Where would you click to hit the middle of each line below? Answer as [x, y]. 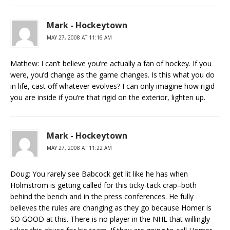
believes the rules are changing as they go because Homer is [111, 208]
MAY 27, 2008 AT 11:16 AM [79, 37]
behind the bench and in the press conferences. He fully [102, 196]
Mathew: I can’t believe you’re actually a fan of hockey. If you [111, 63]
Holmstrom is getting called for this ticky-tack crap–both [103, 185]
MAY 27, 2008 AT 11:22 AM [79, 148]
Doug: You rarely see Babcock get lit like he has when [99, 174]
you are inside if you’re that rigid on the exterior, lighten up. [108, 97]
